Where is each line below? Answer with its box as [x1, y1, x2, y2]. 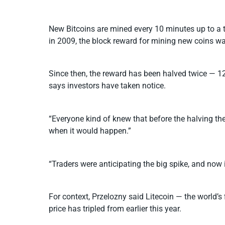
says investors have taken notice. [49, 81, 166, 91]
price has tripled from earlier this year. [49, 204, 181, 214]
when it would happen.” [49, 126, 131, 136]
